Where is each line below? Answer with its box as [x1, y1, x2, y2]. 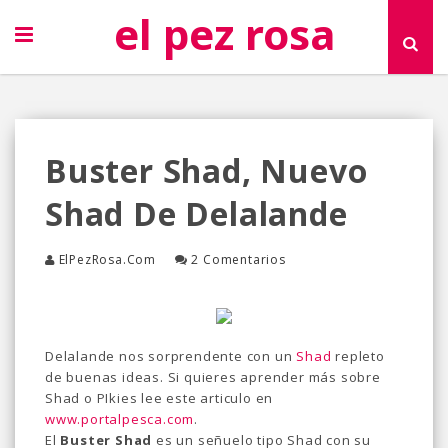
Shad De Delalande [45, 192, 348, 235]
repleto [331, 347, 385, 365]
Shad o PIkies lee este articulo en [45, 389, 274, 407]
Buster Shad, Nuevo [45, 149, 368, 192]
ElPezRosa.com [58, 251, 157, 268]
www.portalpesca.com [45, 410, 195, 428]
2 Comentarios [191, 251, 286, 268]
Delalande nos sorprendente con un [45, 347, 297, 365]
